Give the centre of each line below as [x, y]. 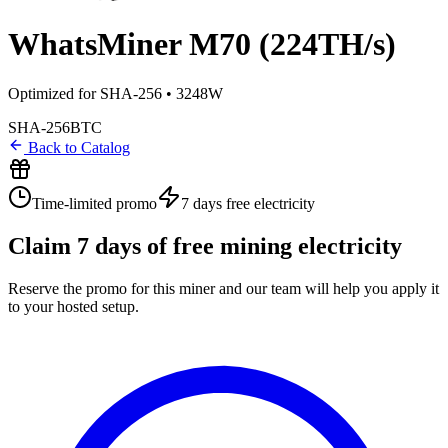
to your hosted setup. [73, 306]
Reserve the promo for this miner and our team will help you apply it [223, 288]
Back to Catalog [77, 147]
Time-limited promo [94, 203]
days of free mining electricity [245, 245]
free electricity [268, 203]
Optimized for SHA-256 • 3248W [115, 93]
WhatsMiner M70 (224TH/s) [202, 44]
